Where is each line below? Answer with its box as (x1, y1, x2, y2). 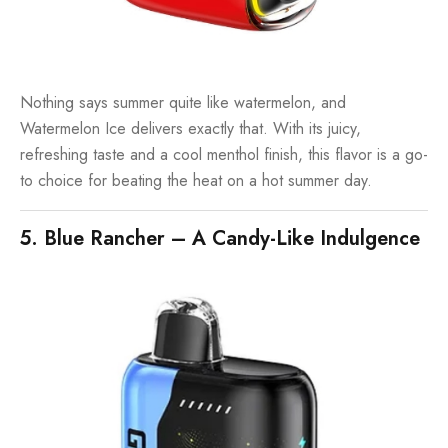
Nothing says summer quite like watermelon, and (20, 91, 346, 115)
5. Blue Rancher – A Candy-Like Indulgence (20, 224, 420, 254)
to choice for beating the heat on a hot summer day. (20, 169, 372, 193)
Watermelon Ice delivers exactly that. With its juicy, (20, 117, 361, 141)
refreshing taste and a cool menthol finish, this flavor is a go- (20, 143, 428, 167)
